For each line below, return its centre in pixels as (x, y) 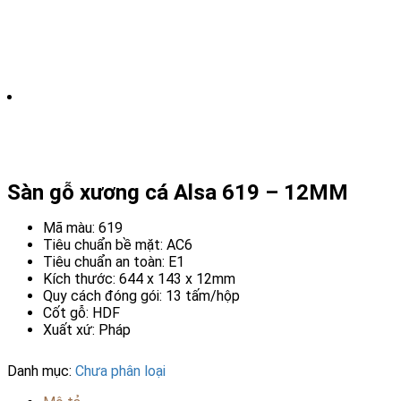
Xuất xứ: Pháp (87, 329)
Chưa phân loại (120, 371)
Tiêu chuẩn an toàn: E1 (114, 261)
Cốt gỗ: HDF (81, 312)
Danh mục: (41, 371)
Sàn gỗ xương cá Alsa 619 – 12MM (178, 192)
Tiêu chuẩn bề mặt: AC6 (118, 244)
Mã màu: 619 (83, 227)
